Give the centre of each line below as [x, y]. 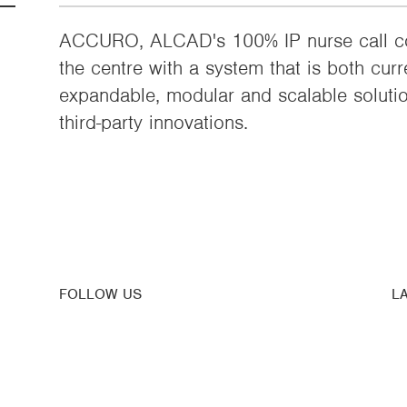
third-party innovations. [153, 122]
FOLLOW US [100, 294]
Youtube [103, 329]
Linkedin [104, 360]
